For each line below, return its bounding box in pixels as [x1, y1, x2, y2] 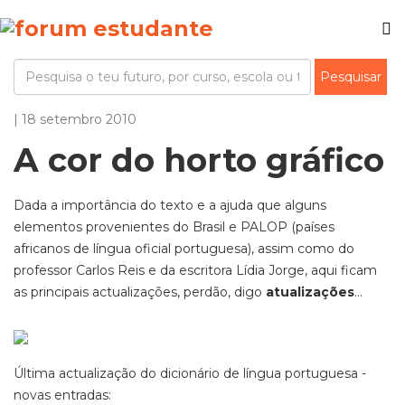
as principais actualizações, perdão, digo [14, 284, 266, 300]
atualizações [266, 284, 354, 300]
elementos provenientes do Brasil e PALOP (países [14, 219, 334, 235]
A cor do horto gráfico [14, 140, 384, 180]
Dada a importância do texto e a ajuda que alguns [14, 197, 326, 213]
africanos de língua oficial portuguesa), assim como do [14, 240, 354, 257]
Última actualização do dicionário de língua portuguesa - [14, 365, 366, 381]
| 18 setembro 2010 [14, 111, 137, 127]
